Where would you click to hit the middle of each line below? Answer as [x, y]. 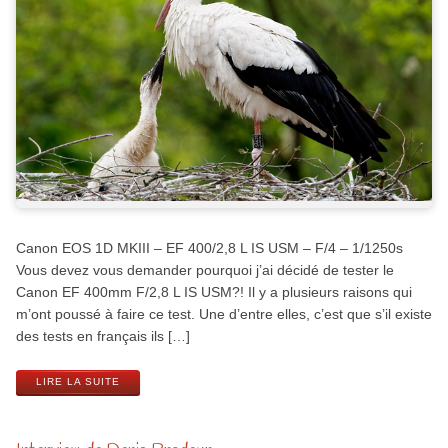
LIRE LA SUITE [77, 382]
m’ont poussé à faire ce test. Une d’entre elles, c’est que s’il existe [223, 314]
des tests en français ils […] [102, 336]
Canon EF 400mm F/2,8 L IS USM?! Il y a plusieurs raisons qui [213, 292]
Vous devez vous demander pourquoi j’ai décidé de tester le [204, 270]
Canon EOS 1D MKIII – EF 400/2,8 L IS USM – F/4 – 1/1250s [209, 248]
